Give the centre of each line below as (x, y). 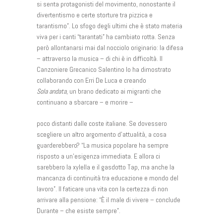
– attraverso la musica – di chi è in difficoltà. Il (100, 58)
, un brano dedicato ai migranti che (114, 91)
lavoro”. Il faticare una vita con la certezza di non (102, 189)
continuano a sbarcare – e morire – (85, 102)
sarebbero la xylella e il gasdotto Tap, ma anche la (106, 167)
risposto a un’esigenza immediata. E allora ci (98, 156)
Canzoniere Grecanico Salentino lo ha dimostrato (104, 69)
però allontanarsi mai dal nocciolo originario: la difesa (110, 47)
